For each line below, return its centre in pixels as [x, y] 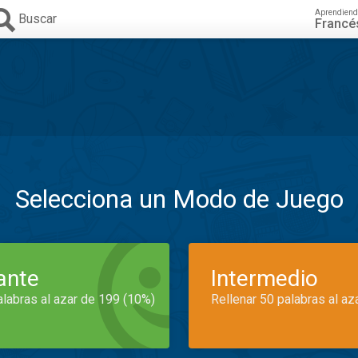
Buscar [38, 19]
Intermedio [265, 278]
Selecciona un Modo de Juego [179, 199]
